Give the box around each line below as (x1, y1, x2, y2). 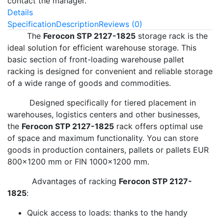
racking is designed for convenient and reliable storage (7, 66, 213, 77)
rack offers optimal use (114, 121, 203, 132)
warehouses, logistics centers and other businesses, (7, 110, 200, 120)
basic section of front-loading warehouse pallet (7, 55, 184, 65)
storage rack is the (136, 31, 208, 41)
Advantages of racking (7, 176, 119, 187)
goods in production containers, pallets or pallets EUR (7, 145, 209, 155)
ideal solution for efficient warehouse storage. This (7, 43, 196, 53)
